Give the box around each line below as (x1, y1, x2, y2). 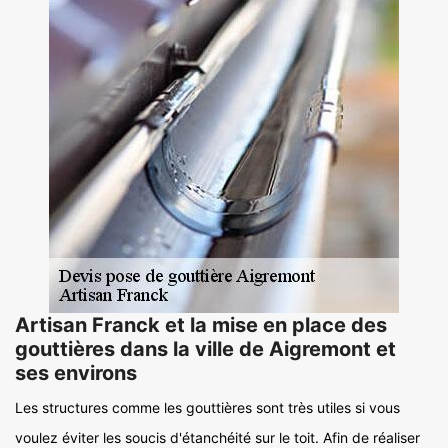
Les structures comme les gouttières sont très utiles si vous (15, 399, 400, 416)
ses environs (15, 361, 137, 385)
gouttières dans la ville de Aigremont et (15, 337, 396, 361)
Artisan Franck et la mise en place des (15, 313, 387, 337)
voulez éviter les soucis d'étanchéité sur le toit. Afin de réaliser (15, 429, 420, 446)
